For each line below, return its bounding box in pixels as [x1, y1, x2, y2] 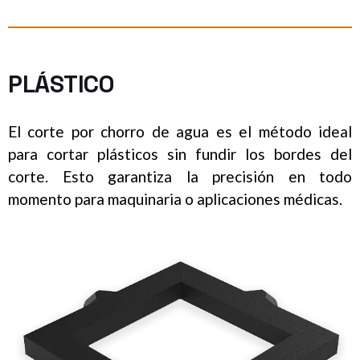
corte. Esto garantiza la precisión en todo [8, 166, 352, 186]
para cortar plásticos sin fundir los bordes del [8, 144, 352, 163]
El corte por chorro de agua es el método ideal [8, 121, 352, 141]
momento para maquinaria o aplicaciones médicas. [8, 189, 342, 208]
